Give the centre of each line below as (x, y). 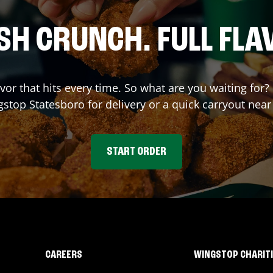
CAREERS (63, 255)
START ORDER (136, 152)
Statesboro (57, 104)
